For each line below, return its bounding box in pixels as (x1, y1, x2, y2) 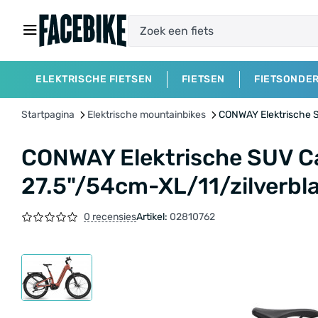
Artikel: (136, 211, 170, 223)
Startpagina (21, 109, 75, 121)
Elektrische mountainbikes (87, 109, 206, 121)
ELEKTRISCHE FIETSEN (35, 73, 153, 85)
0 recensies (84, 210, 136, 223)
